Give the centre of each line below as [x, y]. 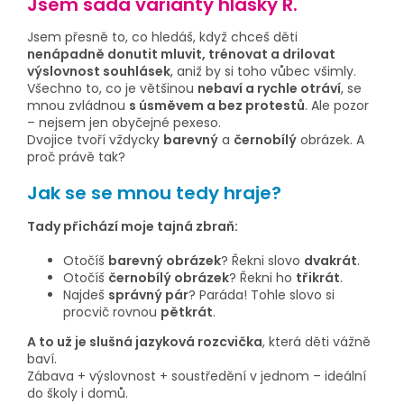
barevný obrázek [165, 260]
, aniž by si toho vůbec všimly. [263, 72]
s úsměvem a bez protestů [217, 106]
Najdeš [86, 294]
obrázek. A [331, 140]
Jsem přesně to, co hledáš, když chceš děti [162, 37]
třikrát [318, 277]
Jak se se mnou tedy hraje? [154, 193]
